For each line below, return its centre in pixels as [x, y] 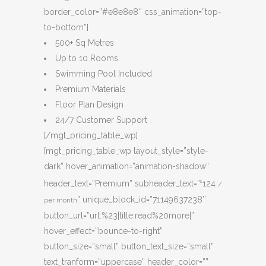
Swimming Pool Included [104, 74]
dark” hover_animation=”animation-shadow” [126, 167]
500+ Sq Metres [85, 43]
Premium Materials [91, 89]
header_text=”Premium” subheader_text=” [122, 183]
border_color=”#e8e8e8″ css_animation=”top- [133, 12]
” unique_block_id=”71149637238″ [142, 199]
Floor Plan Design [89, 105]
